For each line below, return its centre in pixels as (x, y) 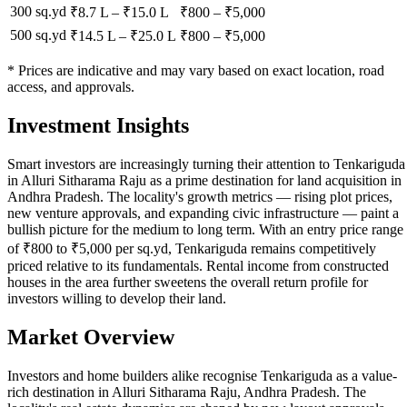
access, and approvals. (71, 87)
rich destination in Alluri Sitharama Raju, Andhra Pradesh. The (187, 392)
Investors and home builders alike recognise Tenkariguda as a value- (202, 375)
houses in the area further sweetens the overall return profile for (188, 283)
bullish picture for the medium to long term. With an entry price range (205, 230)
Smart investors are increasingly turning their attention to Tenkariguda (206, 164)
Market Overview (91, 338)
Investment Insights (98, 126)
